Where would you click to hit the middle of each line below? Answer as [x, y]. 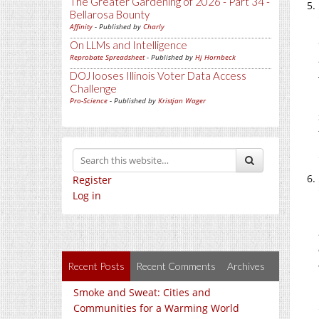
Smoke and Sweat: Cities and [142, 292]
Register [92, 180]
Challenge [93, 88]
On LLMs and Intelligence [129, 45]
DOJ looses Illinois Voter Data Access [158, 75]
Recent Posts [96, 266]
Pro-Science [89, 100]
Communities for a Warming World [156, 308]
